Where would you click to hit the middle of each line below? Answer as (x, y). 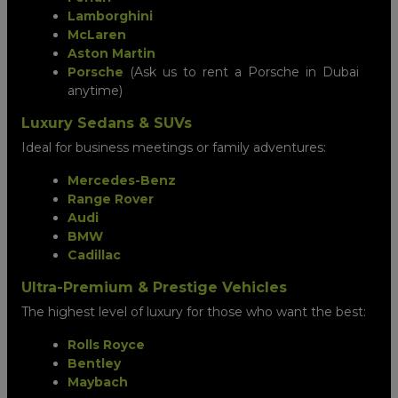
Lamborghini (110, 16)
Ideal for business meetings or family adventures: (174, 147)
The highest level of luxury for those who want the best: (194, 311)
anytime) (95, 90)
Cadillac (94, 255)
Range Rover (111, 199)
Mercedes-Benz (122, 180)
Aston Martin (111, 53)
